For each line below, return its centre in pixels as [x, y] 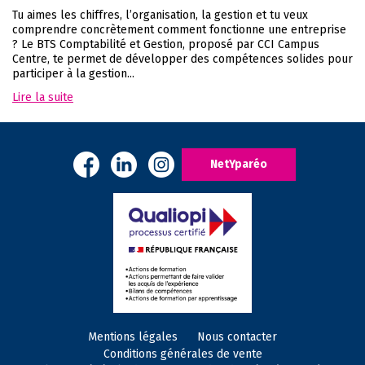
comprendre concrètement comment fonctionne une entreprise [179, 29]
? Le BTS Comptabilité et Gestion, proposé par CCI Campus [166, 44]
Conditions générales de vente [182, 354]
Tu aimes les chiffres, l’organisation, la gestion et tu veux [160, 15]
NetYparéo [239, 165]
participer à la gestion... [73, 73]
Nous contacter [237, 337]
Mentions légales [133, 337]
